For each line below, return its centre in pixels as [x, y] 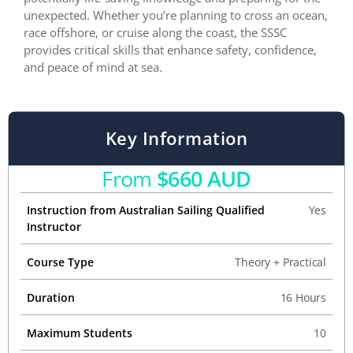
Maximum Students [80, 333]
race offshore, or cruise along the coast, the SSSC [155, 33]
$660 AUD [204, 178]
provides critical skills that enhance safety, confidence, [170, 50]
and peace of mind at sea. [93, 67]
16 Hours [303, 297]
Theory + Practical [281, 262]
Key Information [176, 137]
